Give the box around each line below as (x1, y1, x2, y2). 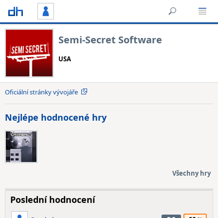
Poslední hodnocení (10, 194, 95, 206)
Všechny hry (172, 169, 211, 178)
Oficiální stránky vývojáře (5, 88, 78, 96)
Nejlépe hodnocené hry (5, 111, 107, 123)
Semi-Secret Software (58, 33, 162, 46)
